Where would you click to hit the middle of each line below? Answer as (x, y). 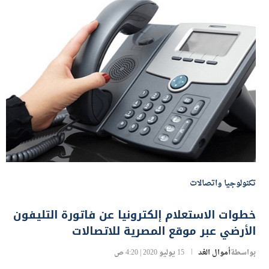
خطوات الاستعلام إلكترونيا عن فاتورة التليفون (134, 235)
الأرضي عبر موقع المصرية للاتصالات (164, 251)
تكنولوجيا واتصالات (223, 204)
